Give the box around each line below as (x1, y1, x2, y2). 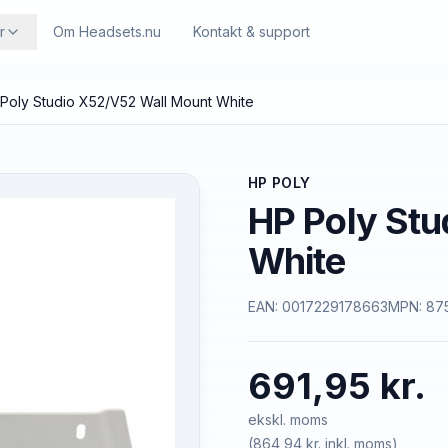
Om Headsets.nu (52, 23, 161, 40)
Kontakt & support (192, 23, 310, 40)
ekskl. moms (248, 411, 328, 428)
